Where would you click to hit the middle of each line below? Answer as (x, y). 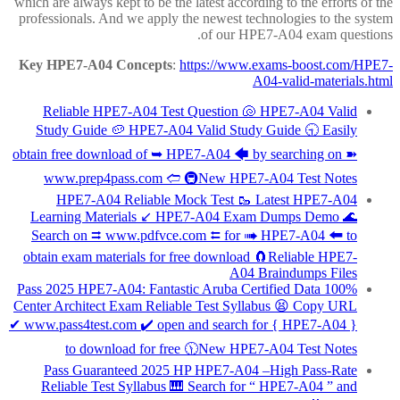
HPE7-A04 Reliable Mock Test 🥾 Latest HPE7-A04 (207, 200)
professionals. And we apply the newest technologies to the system (206, 19)
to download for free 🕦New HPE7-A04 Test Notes (211, 349)
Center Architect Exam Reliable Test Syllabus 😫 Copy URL (185, 306)
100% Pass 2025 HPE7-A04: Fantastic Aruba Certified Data (169, 289)
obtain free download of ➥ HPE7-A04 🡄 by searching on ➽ (185, 154)
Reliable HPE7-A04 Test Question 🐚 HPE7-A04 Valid (200, 112)
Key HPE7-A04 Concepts (96, 65)
